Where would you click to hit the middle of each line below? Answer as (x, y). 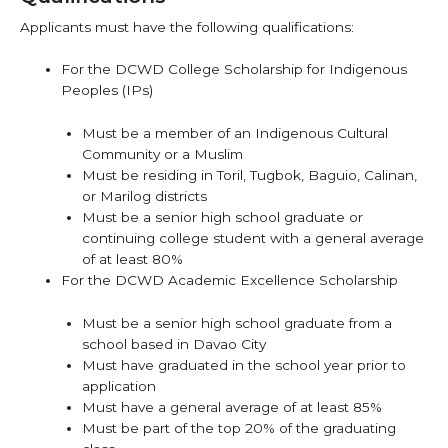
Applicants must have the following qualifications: (187, 26)
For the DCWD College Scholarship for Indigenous (234, 69)
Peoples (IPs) (107, 90)
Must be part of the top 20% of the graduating (238, 428)
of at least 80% (132, 259)
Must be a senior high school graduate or (222, 217)
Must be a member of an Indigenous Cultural (234, 133)
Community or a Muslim (162, 154)
